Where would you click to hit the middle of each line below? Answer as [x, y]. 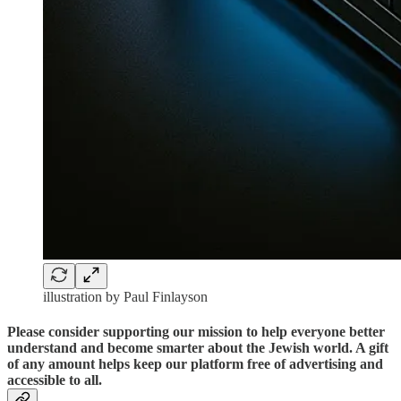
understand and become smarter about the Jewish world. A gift [198, 347]
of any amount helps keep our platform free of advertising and [195, 363]
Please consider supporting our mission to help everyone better [196, 331]
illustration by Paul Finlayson [125, 296]
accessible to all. [55, 380]
